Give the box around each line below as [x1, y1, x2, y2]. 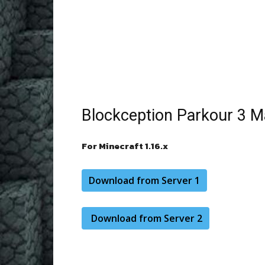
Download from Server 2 [91, 212, 202, 225]
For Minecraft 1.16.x [82, 139, 168, 153]
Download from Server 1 [89, 174, 200, 187]
